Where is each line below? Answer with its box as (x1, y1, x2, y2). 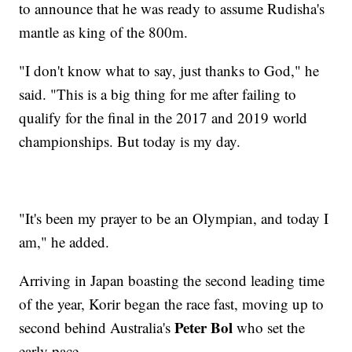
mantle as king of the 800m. (19, 22, 189, 42)
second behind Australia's (19, 317, 175, 338)
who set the (233, 317, 306, 338)
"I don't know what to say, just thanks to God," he (19, 60, 320, 81)
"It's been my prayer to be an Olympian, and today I (19, 208, 329, 229)
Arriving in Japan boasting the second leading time (19, 270, 325, 291)
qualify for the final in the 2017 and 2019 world (19, 108, 308, 128)
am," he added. (19, 232, 110, 252)
